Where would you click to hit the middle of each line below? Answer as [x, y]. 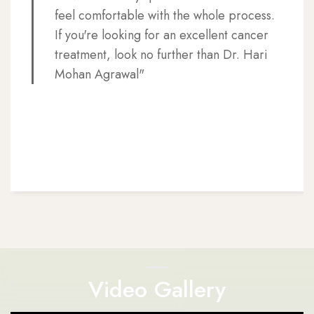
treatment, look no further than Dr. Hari [161, 55]
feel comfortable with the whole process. [165, 16]
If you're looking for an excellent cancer [162, 35]
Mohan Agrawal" [100, 75]
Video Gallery [157, 290]
